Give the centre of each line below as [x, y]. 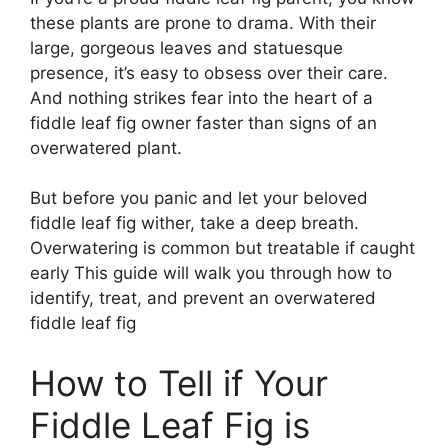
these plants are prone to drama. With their [203, 22]
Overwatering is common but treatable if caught [222, 248]
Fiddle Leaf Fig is [170, 424]
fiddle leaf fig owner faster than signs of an [203, 122]
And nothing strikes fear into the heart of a [201, 97]
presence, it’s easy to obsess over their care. [209, 72]
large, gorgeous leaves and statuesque [186, 47]
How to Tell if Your [179, 382]
